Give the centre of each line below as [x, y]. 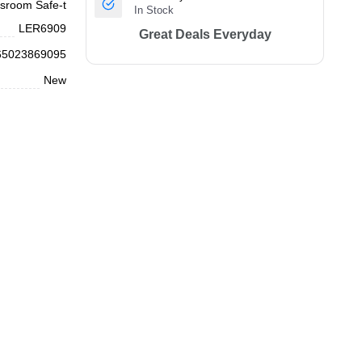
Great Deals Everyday [205, 34]
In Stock [154, 10]
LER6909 [43, 28]
